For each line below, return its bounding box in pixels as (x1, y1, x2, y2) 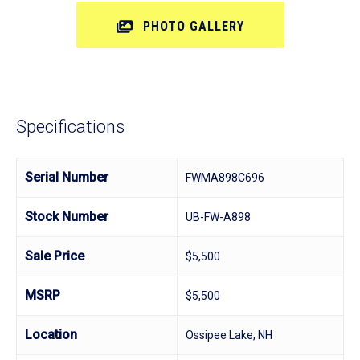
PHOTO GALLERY (142, 18, 244, 34)
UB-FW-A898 (186, 211, 251, 223)
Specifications (16, 117, 125, 137)
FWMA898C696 (186, 171, 264, 184)
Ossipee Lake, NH (186, 329, 272, 342)
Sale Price (25, 248, 84, 264)
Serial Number (25, 170, 108, 185)
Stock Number (25, 209, 108, 224)
